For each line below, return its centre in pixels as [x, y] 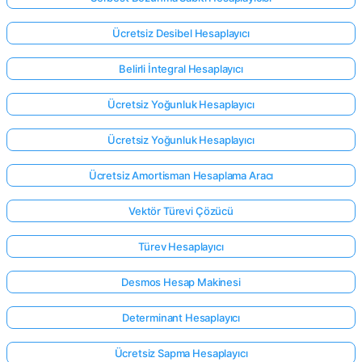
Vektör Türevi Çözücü [181, 210]
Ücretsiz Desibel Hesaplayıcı [181, 33]
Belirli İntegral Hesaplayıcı [181, 68]
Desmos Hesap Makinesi [181, 282]
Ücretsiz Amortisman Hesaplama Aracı [181, 175]
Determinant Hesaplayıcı [181, 317]
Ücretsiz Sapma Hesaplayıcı [181, 353]
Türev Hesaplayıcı [181, 246]
